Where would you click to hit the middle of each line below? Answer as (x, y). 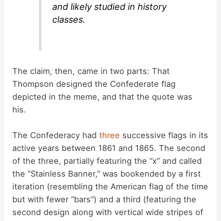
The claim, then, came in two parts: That (91, 71)
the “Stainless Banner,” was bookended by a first (107, 173)
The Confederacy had (56, 135)
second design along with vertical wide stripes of (108, 212)
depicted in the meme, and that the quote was (103, 96)
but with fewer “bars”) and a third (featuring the (105, 199)
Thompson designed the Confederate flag (94, 84)
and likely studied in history (110, 6)
